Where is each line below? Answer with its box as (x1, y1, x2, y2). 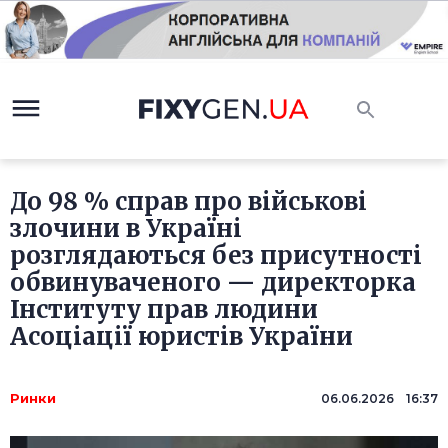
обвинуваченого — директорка (10, 267, 416, 299)
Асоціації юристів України (10, 321, 353, 353)
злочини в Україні (10, 213, 242, 245)
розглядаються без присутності (10, 240, 422, 272)
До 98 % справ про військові (10, 186, 367, 218)
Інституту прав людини (10, 294, 318, 326)
